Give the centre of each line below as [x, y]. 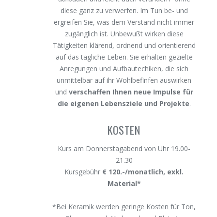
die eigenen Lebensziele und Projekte [123, 103]
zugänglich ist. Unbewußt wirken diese [124, 34]
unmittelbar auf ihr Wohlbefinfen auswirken [124, 80]
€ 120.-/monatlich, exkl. [143, 172]
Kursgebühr [84, 172]
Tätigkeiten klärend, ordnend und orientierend [124, 45]
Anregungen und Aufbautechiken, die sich [124, 69]
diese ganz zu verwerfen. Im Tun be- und [124, 10]
